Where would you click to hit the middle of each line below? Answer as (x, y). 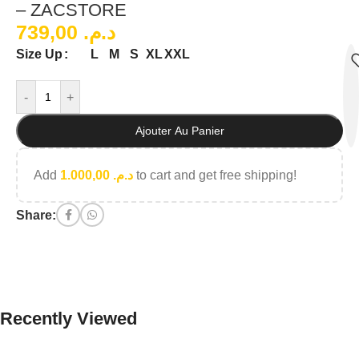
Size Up (39, 54)
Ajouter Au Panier (179, 131)
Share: (36, 215)
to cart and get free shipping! (215, 175)
